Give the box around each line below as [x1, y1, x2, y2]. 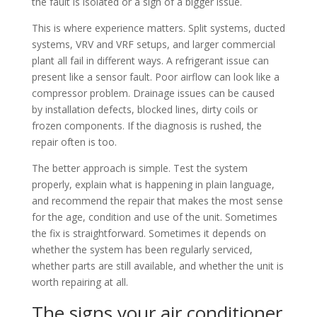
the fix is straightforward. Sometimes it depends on [31, 226, 266, 240]
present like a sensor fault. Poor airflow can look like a [31, 69, 279, 83]
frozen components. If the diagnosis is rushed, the [31, 118, 262, 132]
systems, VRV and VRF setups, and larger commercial [31, 37, 275, 51]
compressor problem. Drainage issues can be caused [31, 86, 275, 100]
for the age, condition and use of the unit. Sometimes [31, 209, 277, 224]
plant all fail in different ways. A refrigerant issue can [31, 53, 269, 67]
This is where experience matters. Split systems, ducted [31, 21, 285, 35]
